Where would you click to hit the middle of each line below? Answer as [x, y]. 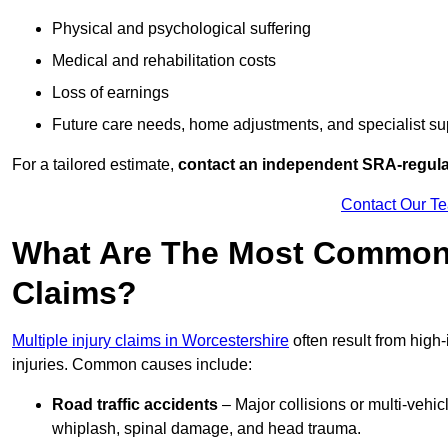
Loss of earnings [110, 93]
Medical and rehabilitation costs [164, 61]
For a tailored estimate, [95, 165]
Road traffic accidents [135, 405]
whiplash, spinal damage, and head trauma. [206, 429]
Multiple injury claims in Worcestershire [150, 341]
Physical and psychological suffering [181, 29]
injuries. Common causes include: [132, 365]
